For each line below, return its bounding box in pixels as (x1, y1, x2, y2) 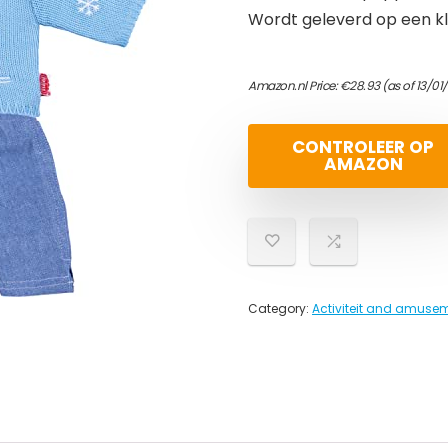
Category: (248, 300, 312, 317)
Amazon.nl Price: (248, 77, 340, 94)
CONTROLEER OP (292, 135, 434, 159)
